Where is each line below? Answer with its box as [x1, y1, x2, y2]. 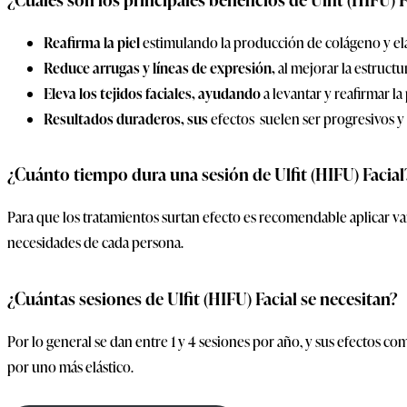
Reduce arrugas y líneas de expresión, [44, 58, 275, 79]
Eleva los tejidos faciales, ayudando [44, 84, 261, 104]
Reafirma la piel [44, 33, 143, 54]
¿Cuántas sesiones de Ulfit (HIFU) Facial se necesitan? [7, 285, 398, 311]
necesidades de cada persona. [7, 233, 186, 253]
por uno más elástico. [7, 356, 136, 377]
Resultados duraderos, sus [44, 109, 211, 130]
